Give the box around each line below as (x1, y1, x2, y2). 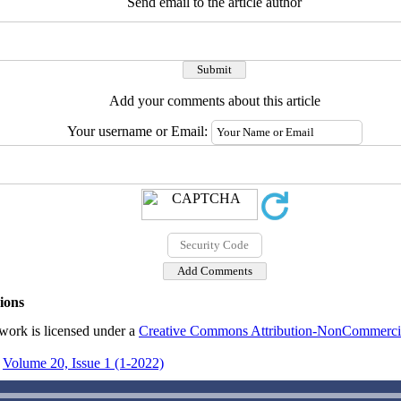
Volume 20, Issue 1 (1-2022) (3, 355, 164, 371)
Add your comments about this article (108, 93, 320, 108)
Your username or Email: (66, 124, 211, 139)
